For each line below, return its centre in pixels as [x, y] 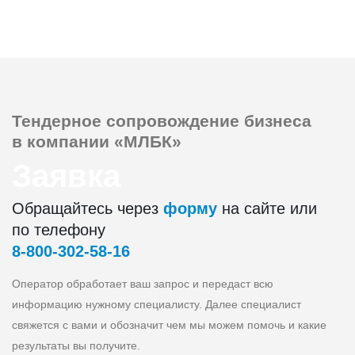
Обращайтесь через [88, 209]
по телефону [59, 230]
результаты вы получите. [76, 346]
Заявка [66, 176]
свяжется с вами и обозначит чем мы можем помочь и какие [169, 325]
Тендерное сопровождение [126, 121]
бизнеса [275, 121]
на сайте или [267, 209]
